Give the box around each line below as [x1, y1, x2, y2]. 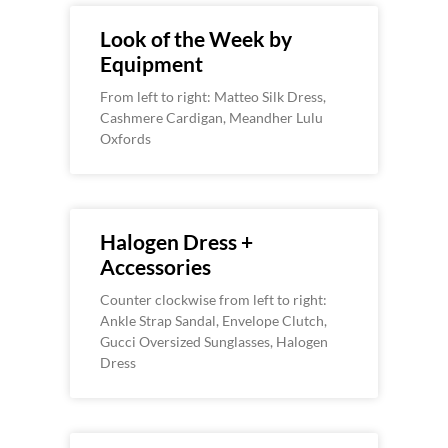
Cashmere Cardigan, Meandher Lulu [100, 109, 323, 127]
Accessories [100, 254, 211, 280]
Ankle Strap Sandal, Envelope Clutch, [100, 312, 327, 330]
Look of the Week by [100, 26, 292, 52]
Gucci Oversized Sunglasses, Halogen [100, 333, 328, 351]
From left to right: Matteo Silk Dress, [100, 88, 326, 106]
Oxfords [100, 130, 151, 148]
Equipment [100, 51, 203, 77]
